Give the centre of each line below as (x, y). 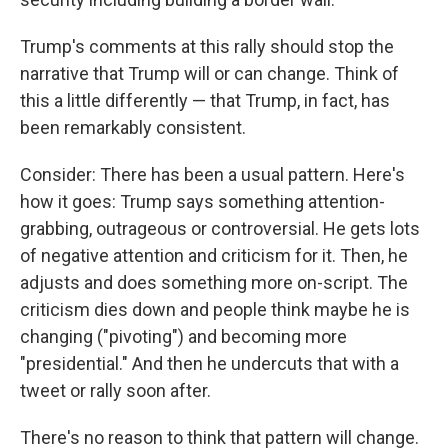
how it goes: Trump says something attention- (202, 202)
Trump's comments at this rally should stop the (207, 47)
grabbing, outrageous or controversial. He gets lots (220, 229)
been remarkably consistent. (133, 128)
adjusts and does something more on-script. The (214, 283)
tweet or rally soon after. (115, 391)
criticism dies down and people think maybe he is (215, 310)
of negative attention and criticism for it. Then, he (214, 256)
